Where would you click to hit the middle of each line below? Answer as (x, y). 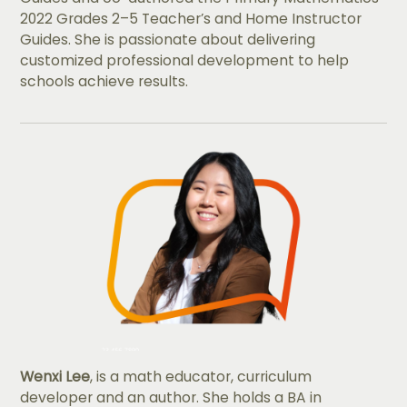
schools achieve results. (104, 82)
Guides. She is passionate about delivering (168, 40)
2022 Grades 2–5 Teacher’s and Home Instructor (191, 19)
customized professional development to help (185, 61)
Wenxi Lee (55, 377)
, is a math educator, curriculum (201, 377)
